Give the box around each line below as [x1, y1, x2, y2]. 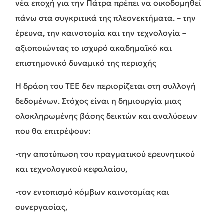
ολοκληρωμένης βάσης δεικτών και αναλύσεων [15, 110, 197, 121]
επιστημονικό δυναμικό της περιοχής [15, 57, 156, 68]
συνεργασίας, [15, 201, 67, 212]
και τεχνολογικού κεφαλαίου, [15, 163, 127, 174]
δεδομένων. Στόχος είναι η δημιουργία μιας [15, 95, 181, 106]
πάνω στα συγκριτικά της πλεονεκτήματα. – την [15, 12, 196, 23]
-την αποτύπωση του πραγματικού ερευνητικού [15, 148, 195, 159]
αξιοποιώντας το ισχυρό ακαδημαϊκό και [15, 42, 172, 53]
